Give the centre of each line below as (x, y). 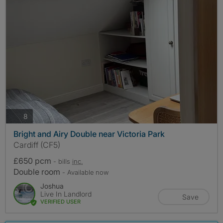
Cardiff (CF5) (37, 145)
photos (38, 115)
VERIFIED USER (60, 202)
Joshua (52, 186)
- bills (63, 162)
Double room (38, 172)
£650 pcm (33, 161)
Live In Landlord (66, 194)
